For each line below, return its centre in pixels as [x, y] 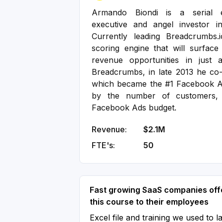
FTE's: [103, 145]
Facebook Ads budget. [134, 108]
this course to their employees [149, 202]
